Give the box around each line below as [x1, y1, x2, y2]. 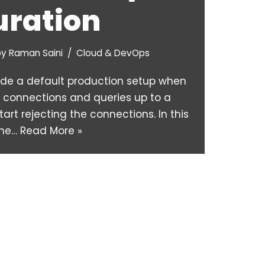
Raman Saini [9, 47, 63, 60]
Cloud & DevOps [76, 47, 150, 60]
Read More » [20, 124, 82, 138]
